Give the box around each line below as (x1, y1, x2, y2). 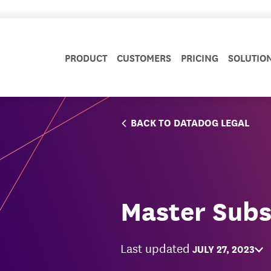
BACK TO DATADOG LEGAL (131, 114, 249, 129)
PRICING (181, 50, 218, 65)
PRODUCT (65, 50, 107, 65)
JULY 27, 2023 (192, 240, 255, 256)
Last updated (120, 238, 190, 256)
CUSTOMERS (117, 50, 171, 65)
